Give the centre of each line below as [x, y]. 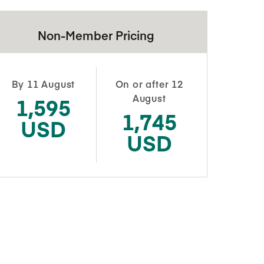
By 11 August [43, 83]
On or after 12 [149, 83]
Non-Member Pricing [96, 35]
